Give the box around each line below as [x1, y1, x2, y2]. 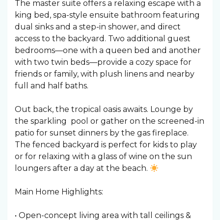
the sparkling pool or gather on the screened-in [15, 116, 204, 126]
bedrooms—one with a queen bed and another [15, 46, 201, 55]
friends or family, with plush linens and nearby [15, 69, 194, 79]
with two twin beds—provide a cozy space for [15, 57, 192, 67]
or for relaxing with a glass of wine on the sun [15, 152, 192, 161]
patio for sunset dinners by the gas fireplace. [15, 128, 189, 137]
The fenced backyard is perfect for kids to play [15, 140, 197, 149]
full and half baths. [15, 81, 88, 90]
